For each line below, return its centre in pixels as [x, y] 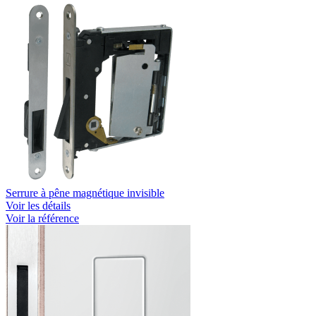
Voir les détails [38, 205]
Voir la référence [42, 218]
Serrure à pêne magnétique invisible [85, 193]
